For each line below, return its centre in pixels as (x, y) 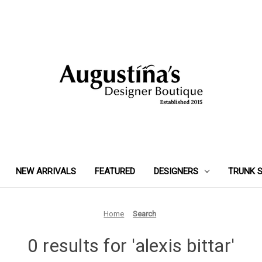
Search (145, 213)
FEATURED (115, 171)
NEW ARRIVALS (46, 171)
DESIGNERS (176, 171)
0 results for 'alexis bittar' (131, 245)
